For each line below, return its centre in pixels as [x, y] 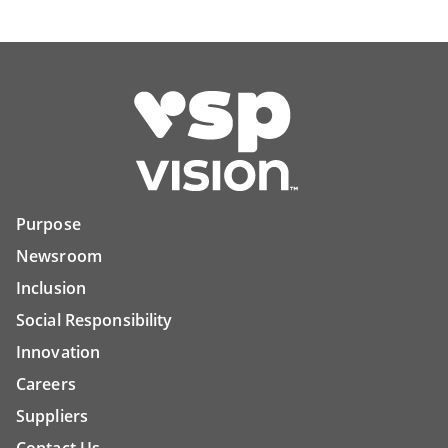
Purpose [48, 223]
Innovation [58, 351]
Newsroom [59, 255]
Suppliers [52, 415]
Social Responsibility [94, 319]
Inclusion [51, 287]
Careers [46, 383]
